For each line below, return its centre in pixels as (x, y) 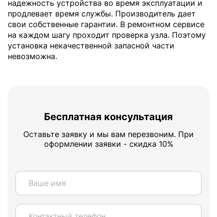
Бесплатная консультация (108, 116)
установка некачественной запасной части (91, 45)
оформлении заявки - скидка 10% (108, 144)
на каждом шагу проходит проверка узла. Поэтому (107, 35)
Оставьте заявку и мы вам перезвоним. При (108, 134)
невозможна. (32, 56)
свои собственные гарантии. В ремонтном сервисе (106, 24)
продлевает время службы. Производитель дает (102, 13)
